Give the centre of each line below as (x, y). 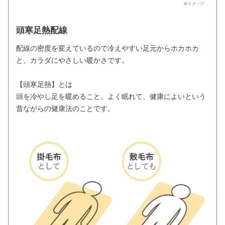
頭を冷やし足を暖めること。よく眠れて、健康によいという (111, 97)
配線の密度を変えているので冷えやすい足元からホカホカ (107, 48)
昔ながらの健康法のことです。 (65, 109)
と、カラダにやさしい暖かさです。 (72, 61)
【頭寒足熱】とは (44, 85)
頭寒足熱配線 (42, 31)
